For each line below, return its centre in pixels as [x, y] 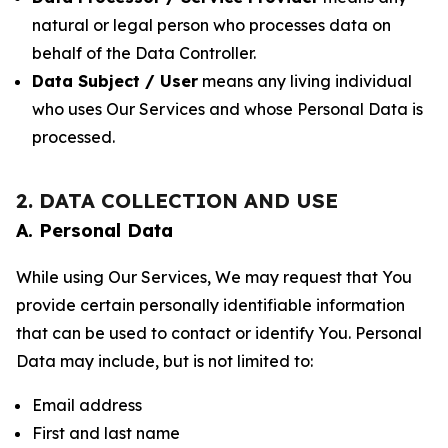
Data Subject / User [115, 81]
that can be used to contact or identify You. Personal [219, 333]
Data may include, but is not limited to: [164, 361]
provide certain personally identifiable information [210, 305]
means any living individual [305, 81]
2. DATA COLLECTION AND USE [177, 200]
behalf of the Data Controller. [144, 53]
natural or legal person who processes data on [211, 25]
